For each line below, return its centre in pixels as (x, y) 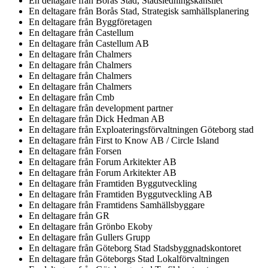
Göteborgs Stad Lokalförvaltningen (162, 259)
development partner (134, 108)
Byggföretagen (124, 22)
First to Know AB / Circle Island (157, 140)
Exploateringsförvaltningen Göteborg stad (175, 130)
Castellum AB (122, 43)
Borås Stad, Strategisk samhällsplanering (172, 11)
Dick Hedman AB (130, 119)
